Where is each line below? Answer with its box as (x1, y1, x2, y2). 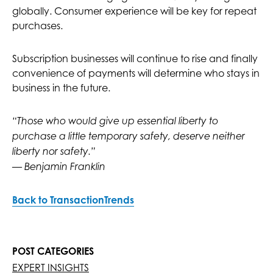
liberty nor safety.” (12, 146, 96, 158)
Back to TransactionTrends (12, 194, 134, 207)
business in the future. (12, 82, 110, 94)
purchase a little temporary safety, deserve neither (12, 130, 245, 143)
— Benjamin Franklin (12, 161, 105, 173)
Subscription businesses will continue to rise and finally (12, 52, 258, 65)
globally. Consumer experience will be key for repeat (12, 5, 257, 18)
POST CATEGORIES (12, 245, 94, 258)
